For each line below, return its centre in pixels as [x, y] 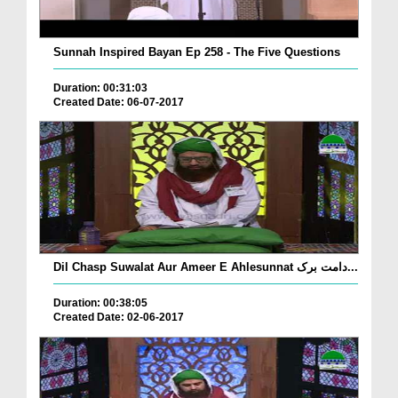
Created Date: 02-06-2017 [119, 318]
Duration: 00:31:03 [100, 88]
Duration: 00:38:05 [100, 303]
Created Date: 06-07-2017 [119, 102]
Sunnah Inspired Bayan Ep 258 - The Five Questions [197, 52]
